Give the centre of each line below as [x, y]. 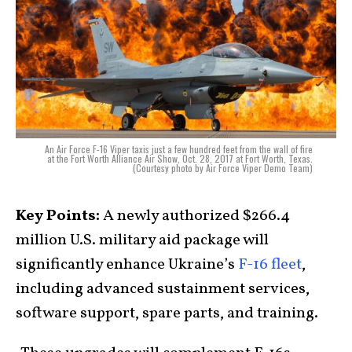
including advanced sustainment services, [163, 290]
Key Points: [58, 216]
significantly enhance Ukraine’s [127, 265]
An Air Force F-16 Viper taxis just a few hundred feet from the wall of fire [179, 149]
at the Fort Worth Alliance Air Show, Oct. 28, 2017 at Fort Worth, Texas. [180, 159]
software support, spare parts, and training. [167, 314]
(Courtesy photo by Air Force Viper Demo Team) [223, 168]
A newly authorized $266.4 [195, 216]
